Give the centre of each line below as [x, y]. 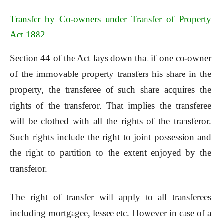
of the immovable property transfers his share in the [110, 74]
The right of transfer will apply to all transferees [110, 197]
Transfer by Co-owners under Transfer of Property [110, 19]
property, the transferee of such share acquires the [110, 90]
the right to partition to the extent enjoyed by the [110, 153]
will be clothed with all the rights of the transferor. [110, 121]
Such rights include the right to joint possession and [110, 137]
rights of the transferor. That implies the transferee [110, 106]
